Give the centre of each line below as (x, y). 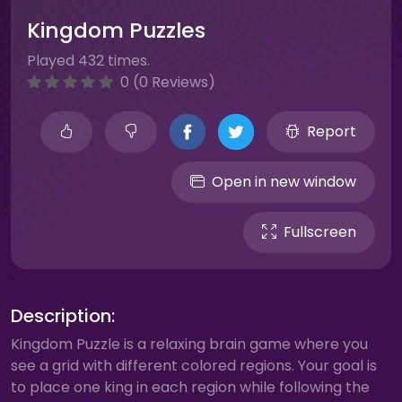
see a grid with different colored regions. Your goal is (194, 366)
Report (332, 131)
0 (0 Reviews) (166, 82)
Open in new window (284, 182)
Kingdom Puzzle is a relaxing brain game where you (189, 344)
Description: (63, 316)
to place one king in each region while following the (190, 387)
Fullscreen (320, 232)
